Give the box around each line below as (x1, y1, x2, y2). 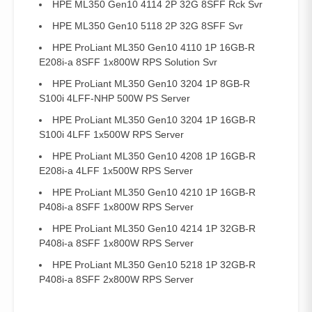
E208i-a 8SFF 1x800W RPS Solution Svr (39, 56, 217, 68)
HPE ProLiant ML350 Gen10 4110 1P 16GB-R (52, 41, 255, 53)
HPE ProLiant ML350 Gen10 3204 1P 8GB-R (52, 77, 250, 89)
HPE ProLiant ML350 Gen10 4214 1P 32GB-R (52, 222, 256, 234)
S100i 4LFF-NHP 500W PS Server (39, 92, 190, 104)
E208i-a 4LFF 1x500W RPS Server (39, 164, 193, 176)
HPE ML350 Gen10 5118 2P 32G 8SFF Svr (52, 19, 243, 31)
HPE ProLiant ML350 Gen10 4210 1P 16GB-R (52, 186, 256, 198)
